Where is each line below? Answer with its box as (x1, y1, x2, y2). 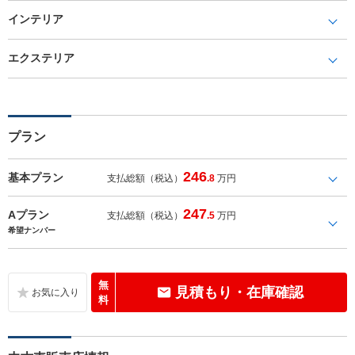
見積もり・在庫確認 (174, 284, 303, 300)
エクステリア (8, 51, 74, 64)
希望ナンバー (8, 225, 55, 235)
